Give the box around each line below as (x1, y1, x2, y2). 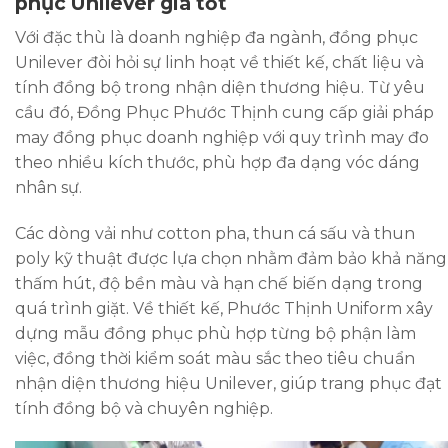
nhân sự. (15, 177, 82, 197)
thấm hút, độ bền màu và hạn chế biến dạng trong (15, 273, 423, 293)
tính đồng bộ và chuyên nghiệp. (15, 398, 273, 418)
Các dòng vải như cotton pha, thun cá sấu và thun (15, 223, 415, 243)
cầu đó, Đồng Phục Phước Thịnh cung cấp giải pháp (15, 102, 434, 122)
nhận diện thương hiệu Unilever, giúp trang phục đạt (15, 373, 442, 393)
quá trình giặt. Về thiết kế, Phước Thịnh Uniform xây (15, 298, 433, 318)
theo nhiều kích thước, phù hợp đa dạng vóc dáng (15, 152, 420, 172)
